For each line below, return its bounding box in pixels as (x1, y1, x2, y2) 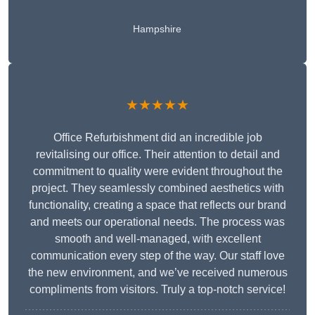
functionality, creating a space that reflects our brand (29, 199, 286, 212)
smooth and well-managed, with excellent (54, 233, 261, 245)
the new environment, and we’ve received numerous (27, 266, 288, 279)
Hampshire (133, 23, 181, 35)
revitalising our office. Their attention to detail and (35, 148, 280, 161)
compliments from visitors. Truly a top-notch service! (30, 283, 285, 296)
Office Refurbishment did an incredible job (53, 131, 262, 144)
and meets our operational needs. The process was (30, 216, 285, 229)
